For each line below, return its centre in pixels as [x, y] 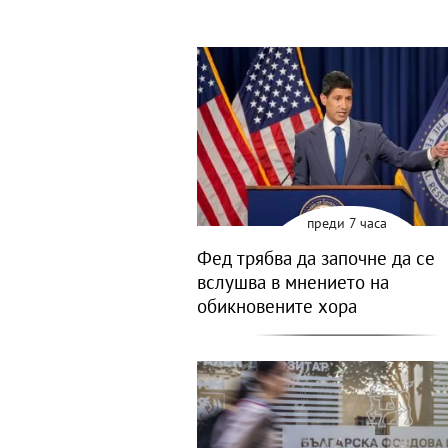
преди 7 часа [347, 223]
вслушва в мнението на [293, 282]
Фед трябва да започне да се [316, 258]
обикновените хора [277, 306]
